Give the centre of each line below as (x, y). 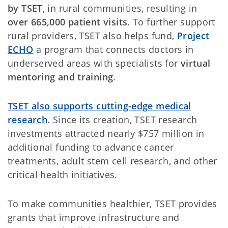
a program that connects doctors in (113, 49)
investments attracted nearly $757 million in (106, 133)
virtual (195, 63)
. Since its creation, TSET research (122, 120)
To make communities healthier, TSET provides (112, 204)
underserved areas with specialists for (94, 63)
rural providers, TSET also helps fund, (92, 36)
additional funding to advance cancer (91, 147)
